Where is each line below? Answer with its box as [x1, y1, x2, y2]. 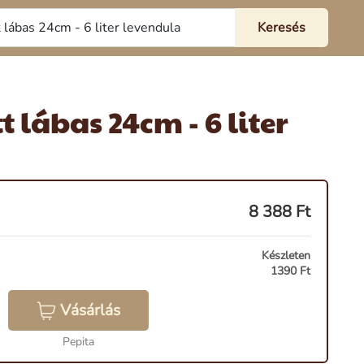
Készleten [262, 247, 310, 263]
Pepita [62, 334, 94, 350]
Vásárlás [59, 299, 120, 321]
